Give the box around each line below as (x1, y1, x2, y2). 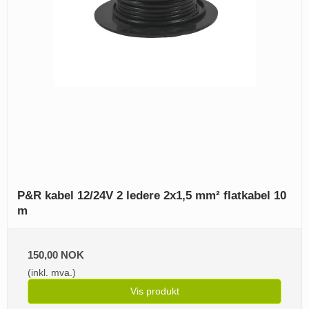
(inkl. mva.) (28, 267, 76, 279)
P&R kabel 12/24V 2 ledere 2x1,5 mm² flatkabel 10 (17, 189, 286, 203)
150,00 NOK (28, 249, 84, 261)
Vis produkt (130, 286, 179, 297)
